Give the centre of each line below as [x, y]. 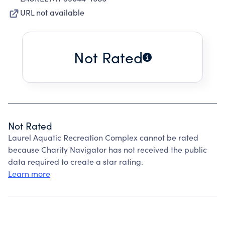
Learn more [29, 174]
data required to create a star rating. [76, 161]
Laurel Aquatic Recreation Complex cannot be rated [103, 137]
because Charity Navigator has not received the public [107, 149]
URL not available [52, 12]
